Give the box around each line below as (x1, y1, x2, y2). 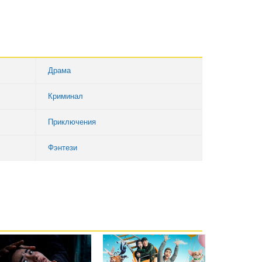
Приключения (48, 118, 96, 126)
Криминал (48, 92, 83, 101)
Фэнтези (48, 143, 77, 152)
